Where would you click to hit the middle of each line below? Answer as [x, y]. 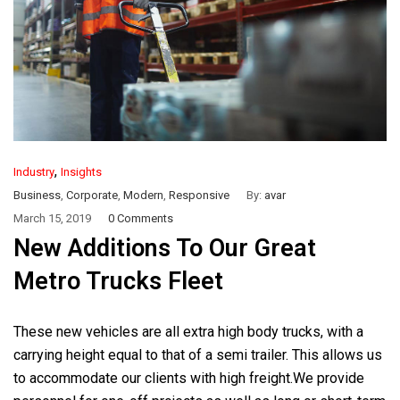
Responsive [199, 195]
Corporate [92, 195]
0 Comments [141, 218]
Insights [81, 171]
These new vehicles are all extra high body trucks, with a [188, 331]
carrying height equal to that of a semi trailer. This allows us [198, 354]
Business [37, 195]
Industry [34, 171]
